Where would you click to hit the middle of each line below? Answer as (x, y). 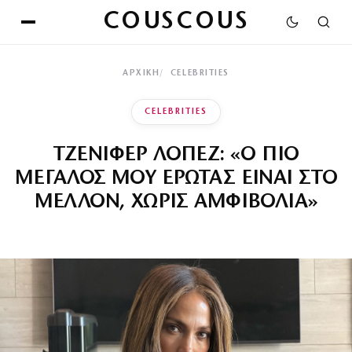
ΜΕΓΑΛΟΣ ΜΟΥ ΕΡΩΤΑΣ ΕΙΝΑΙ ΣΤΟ (176, 179)
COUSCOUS (176, 22)
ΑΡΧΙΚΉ (141, 73)
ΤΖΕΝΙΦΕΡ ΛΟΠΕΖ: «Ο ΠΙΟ (176, 155)
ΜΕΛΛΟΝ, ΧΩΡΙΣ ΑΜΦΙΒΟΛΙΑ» (176, 202)
